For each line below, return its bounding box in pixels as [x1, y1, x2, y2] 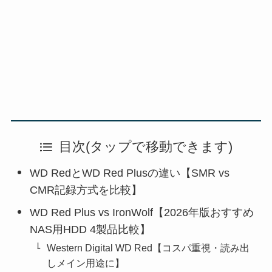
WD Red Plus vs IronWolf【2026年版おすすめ [30, 206, 254, 219]
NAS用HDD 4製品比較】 [30, 223, 151, 236]
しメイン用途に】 [47, 257, 125, 268]
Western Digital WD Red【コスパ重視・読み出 [47, 242, 250, 253]
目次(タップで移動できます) [59, 139, 233, 154]
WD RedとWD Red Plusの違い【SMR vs [30, 166, 230, 179]
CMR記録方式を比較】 [30, 183, 143, 196]
